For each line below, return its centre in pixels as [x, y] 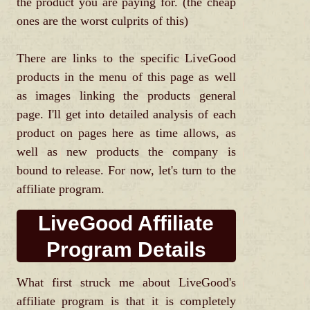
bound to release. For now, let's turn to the [126, 170]
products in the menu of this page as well [126, 76]
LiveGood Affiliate [126, 223]
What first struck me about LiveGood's [126, 282]
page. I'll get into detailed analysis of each [126, 114]
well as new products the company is [126, 151]
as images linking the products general [126, 95]
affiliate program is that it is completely [126, 301]
